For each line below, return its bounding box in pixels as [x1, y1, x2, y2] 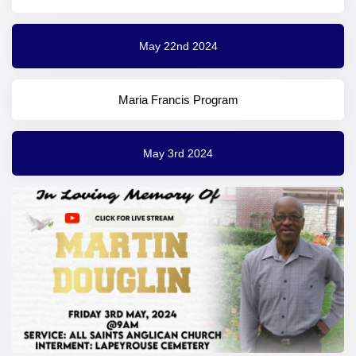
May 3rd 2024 [143, 146, 213, 160]
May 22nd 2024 [138, 39, 218, 52]
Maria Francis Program [118, 93, 238, 107]
